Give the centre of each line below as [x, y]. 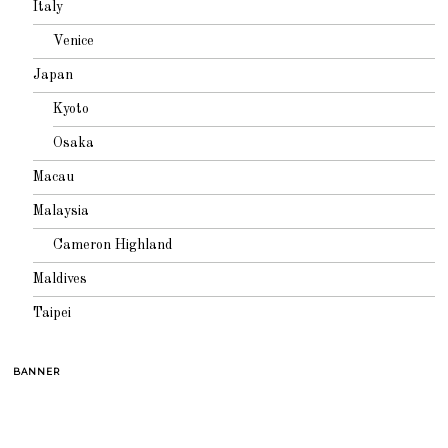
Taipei [52, 312]
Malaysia [61, 210]
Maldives [60, 278]
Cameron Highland [113, 244]
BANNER [37, 371]
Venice [74, 40]
